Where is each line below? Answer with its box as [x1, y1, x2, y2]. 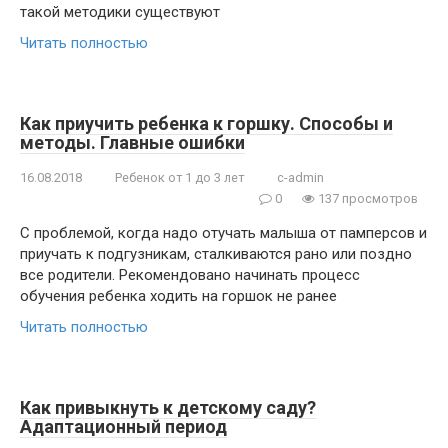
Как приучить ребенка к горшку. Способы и [20, 113, 393, 134]
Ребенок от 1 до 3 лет [115, 170, 244, 185]
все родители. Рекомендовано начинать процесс [20, 266, 360, 284]
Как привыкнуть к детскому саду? [20, 397, 316, 418]
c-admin [277, 170, 324, 185]
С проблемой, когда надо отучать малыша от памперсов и [20, 224, 427, 242]
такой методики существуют [20, 3, 220, 21]
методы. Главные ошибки [20, 132, 245, 153]
